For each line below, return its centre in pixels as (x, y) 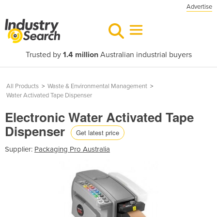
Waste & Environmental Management (97, 86)
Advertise (199, 7)
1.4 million (80, 55)
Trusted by (44, 55)
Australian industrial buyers (145, 55)
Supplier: (20, 149)
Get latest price (98, 132)
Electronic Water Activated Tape (99, 117)
